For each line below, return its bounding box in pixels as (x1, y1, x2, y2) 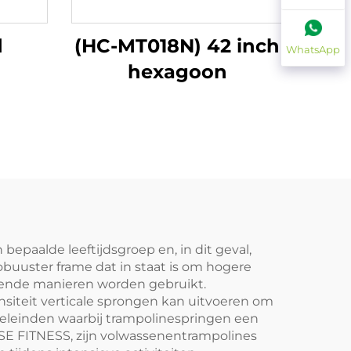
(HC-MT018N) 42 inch (74, 34, 280, 57)
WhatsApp (286, 43, 340, 56)
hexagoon (127, 60, 227, 83)
